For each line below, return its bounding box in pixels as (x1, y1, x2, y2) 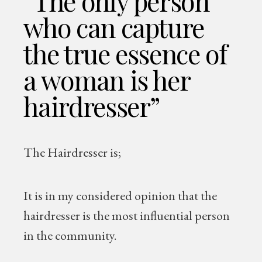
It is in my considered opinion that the (23, 187, 218, 204)
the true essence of (23, 36, 227, 71)
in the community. (23, 227, 117, 244)
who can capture (23, 9, 205, 44)
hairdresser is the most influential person (23, 207, 230, 224)
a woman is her (23, 62, 190, 97)
